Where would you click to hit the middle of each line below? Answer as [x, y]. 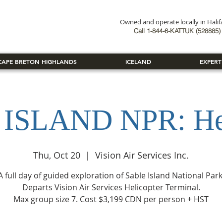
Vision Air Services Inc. [142, 155]
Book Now [45, 22]
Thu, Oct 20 [57, 155]
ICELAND [138, 61]
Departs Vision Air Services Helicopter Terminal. [111, 187]
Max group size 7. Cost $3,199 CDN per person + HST [111, 199]
